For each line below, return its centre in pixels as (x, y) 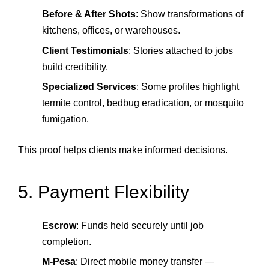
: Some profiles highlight (188, 87)
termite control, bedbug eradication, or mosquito (143, 103)
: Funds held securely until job (140, 225)
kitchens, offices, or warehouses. (111, 31)
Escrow (59, 225)
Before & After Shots (89, 14)
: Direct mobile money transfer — (145, 262)
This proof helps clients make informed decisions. (123, 150)
